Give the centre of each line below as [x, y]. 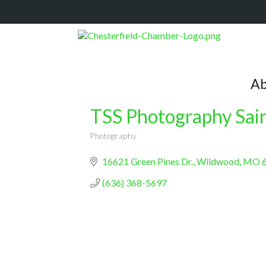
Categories [110, 143]
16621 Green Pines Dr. [148, 161]
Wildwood [218, 161]
